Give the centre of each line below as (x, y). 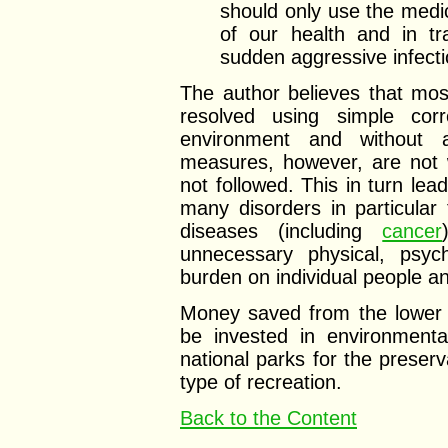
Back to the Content (268, 418)
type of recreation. (261, 382)
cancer (412, 231)
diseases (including (281, 231)
